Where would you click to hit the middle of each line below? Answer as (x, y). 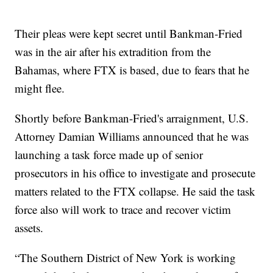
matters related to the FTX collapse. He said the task (135, 191)
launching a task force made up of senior (109, 155)
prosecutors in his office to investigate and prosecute (135, 173)
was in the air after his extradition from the (113, 52)
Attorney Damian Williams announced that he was (132, 136)
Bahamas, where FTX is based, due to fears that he (132, 70)
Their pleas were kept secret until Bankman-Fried (129, 34)
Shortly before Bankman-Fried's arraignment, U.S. (132, 118)
